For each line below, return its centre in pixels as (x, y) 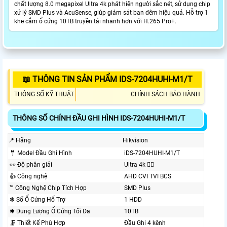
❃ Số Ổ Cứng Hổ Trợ (37, 200)
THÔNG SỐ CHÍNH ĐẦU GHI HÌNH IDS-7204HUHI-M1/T (99, 118)
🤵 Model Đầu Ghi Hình (41, 153)
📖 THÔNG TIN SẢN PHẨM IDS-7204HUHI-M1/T (107, 80)
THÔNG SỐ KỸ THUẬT (44, 94)
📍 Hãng (20, 141)
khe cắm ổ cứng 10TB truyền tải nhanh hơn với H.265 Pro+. (95, 22)
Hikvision (135, 141)
